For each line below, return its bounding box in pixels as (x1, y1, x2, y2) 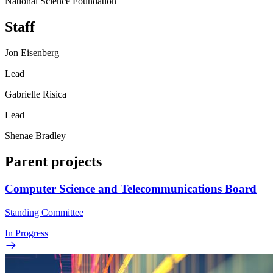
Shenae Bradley (5, 130, 66, 141)
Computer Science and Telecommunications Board (5, 182, 257, 195)
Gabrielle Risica (5, 89, 66, 100)
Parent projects (5, 154, 102, 170)
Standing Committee (5, 207, 83, 218)
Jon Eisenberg (5, 48, 59, 58)
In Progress (5, 227, 48, 238)
